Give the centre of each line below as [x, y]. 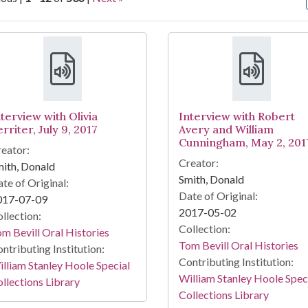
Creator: [198, 163]
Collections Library [223, 295]
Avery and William [226, 130]
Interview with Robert [236, 117]
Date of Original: [218, 196]
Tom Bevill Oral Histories [238, 245]
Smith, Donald [211, 179]
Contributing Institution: [236, 262]
